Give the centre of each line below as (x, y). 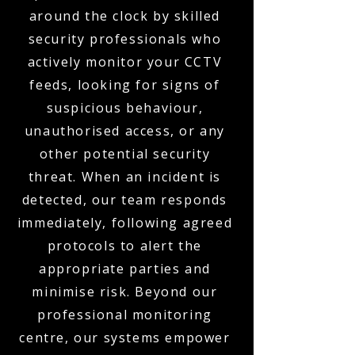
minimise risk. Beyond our (125, 292)
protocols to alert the (125, 246)
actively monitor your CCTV (125, 62)
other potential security (125, 154)
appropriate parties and (125, 269)
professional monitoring (125, 315)
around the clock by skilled (125, 16)
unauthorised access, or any (125, 131)
